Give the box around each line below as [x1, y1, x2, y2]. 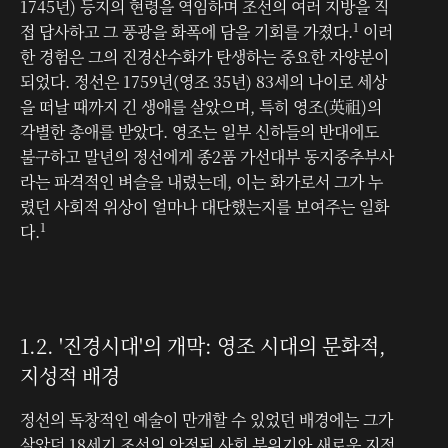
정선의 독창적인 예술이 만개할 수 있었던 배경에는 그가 [20, 407, 393, 431]
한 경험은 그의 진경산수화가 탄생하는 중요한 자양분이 [20, 44, 389, 68]
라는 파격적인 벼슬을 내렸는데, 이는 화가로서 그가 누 [20, 169, 383, 193]
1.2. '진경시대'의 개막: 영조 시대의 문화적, [20, 330, 386, 360]
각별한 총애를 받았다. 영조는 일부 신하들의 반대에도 [20, 119, 379, 143]
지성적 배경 [20, 360, 120, 390]
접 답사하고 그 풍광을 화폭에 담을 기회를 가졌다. [20, 19, 353, 43]
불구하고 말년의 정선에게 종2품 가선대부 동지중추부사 [20, 144, 394, 168]
